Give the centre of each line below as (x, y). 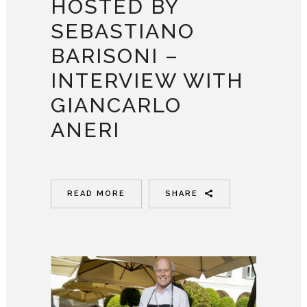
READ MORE (96, 194)
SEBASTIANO (123, 32)
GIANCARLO (116, 106)
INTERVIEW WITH (147, 81)
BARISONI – (115, 56)
